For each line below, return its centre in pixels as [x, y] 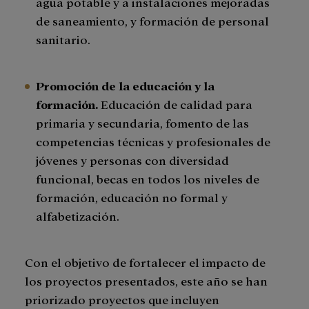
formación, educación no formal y [132, 197]
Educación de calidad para [177, 104]
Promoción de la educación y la [125, 86]
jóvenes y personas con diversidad [132, 160]
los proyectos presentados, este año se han [146, 281]
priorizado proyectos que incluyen [122, 299]
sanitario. [63, 39]
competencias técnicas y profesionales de [153, 141]
